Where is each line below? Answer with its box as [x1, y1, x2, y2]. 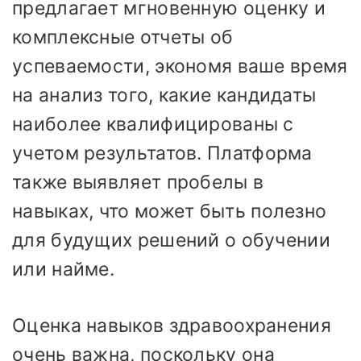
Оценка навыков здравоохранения [12, 314, 331, 338]
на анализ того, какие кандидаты [12, 83, 317, 106]
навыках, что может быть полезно [12, 199, 327, 222]
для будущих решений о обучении [12, 228, 330, 251]
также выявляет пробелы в [12, 170, 264, 193]
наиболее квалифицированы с [12, 112, 294, 135]
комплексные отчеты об [12, 25, 234, 48]
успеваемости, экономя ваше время [12, 54, 348, 77]
